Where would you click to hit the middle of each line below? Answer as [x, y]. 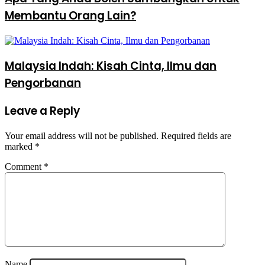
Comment [24, 167]
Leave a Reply [42, 111]
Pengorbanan [43, 83]
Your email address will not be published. [82, 136]
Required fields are [196, 136]
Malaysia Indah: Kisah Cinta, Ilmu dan [111, 66]
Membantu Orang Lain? [70, 16]
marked [20, 147]
